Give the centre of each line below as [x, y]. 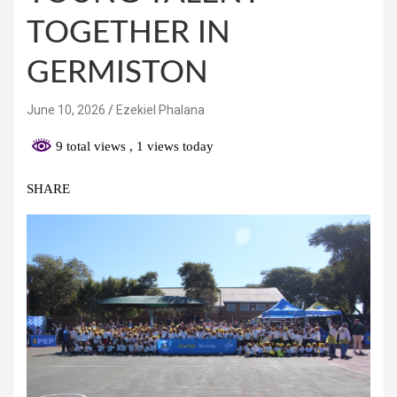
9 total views [91, 146]
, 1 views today [171, 146]
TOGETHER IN [128, 33]
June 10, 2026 [66, 109]
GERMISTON [117, 73]
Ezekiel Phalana [160, 109]
